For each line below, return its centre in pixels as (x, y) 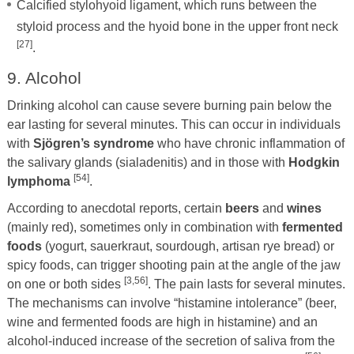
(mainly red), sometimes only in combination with (144, 227)
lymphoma (38, 181)
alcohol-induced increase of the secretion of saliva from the (171, 341)
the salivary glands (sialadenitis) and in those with (147, 162)
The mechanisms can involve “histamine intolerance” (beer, (171, 303)
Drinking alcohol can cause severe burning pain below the (169, 105)
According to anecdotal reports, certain (116, 208)
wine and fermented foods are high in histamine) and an (162, 322)
